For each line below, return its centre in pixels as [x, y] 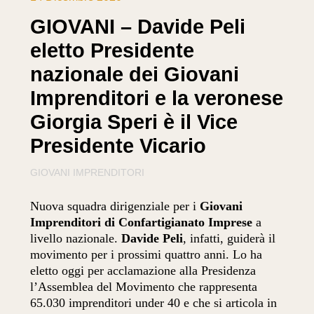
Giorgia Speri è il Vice [134, 122]
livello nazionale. [76, 239]
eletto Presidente [112, 50]
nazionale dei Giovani [135, 74]
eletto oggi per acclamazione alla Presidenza [143, 271]
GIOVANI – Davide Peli [138, 26]
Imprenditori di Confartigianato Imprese [142, 223]
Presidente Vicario [118, 145]
